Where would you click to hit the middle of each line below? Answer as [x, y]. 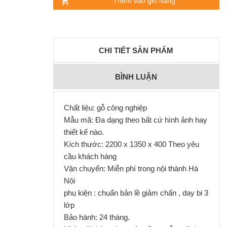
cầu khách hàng [91, 156]
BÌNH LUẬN [136, 77]
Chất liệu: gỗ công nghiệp [106, 107]
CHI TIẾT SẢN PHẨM [136, 50]
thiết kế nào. [85, 132]
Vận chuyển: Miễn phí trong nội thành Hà [131, 168]
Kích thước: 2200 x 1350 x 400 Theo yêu [131, 144]
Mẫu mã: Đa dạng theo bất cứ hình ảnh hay [135, 120]
